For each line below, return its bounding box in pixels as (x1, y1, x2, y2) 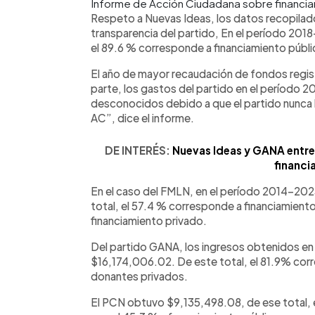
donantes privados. (91, 269, 188, 283)
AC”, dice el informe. (91, 110, 194, 124)
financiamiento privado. (91, 213, 207, 227)
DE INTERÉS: (105, 143, 172, 157)
